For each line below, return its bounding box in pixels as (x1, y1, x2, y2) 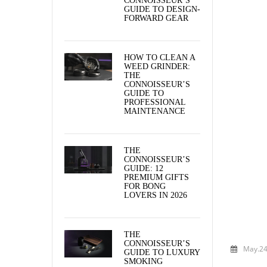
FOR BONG (124, 181, 166, 191)
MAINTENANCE (124, 106, 185, 116)
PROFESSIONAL (124, 97, 185, 107)
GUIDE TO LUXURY (124, 247, 200, 257)
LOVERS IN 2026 (124, 190, 187, 200)
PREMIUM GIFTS (124, 172, 189, 182)
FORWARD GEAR (124, 13, 188, 23)
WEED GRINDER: (124, 61, 190, 71)
